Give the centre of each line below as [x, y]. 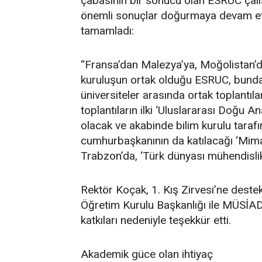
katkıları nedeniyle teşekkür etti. [156, 220]
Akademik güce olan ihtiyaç [147, 254]
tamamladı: [107, 31]
